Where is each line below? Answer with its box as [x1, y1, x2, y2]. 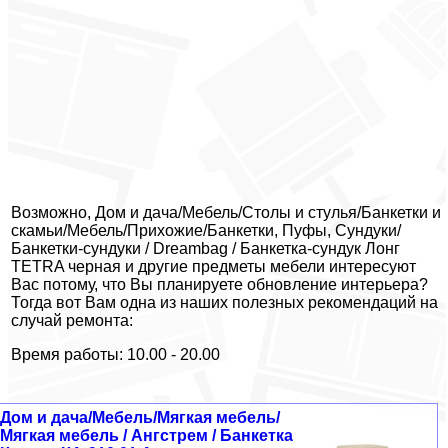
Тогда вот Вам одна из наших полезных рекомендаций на [11, 294, 438, 312]
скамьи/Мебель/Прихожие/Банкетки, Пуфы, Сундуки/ [11, 222, 401, 240]
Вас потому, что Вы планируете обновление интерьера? [11, 276, 428, 294]
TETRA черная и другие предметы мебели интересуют [11, 258, 416, 276]
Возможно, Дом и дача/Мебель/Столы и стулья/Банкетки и [11, 204, 441, 222]
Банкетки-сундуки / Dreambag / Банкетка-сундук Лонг [11, 240, 400, 258]
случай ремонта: [11, 312, 133, 330]
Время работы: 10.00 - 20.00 [11, 346, 220, 364]
